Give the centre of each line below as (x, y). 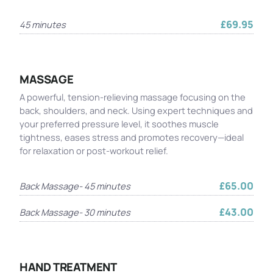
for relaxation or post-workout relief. (94, 151)
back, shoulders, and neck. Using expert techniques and (136, 110)
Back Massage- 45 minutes (75, 186)
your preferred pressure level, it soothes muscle (119, 124)
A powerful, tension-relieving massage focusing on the (133, 97)
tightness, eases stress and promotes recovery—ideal (132, 137)
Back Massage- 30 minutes (75, 212)
